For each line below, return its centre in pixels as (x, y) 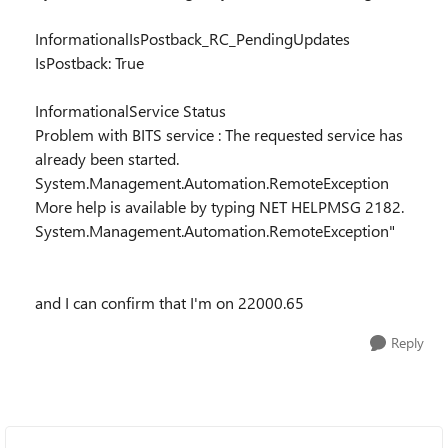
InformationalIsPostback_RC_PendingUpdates (192, 38)
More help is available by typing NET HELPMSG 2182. (219, 206)
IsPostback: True (89, 62)
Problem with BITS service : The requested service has (219, 134)
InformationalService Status (130, 110)
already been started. (107, 158)
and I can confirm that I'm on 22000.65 (169, 302)
